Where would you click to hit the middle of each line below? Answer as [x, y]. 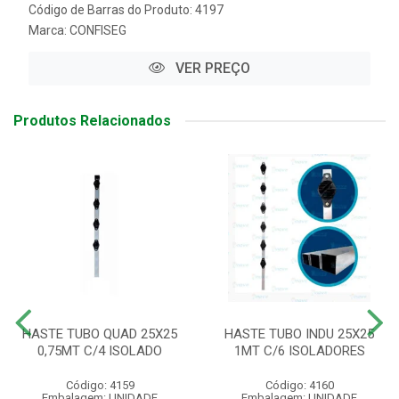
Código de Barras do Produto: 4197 [126, 10]
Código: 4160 [299, 385]
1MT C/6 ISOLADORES [299, 351]
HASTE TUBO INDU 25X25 [299, 334]
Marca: [49, 30]
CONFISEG [98, 30]
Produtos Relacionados [92, 121]
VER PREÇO [211, 68]
